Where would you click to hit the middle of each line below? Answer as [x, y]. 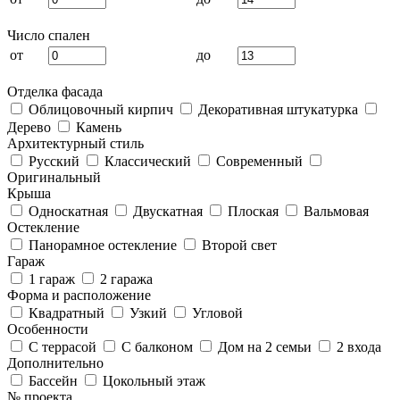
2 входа [357, 347]
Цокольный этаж [152, 381]
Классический [146, 161]
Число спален [49, 35]
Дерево [29, 127]
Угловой [216, 313]
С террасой [61, 347]
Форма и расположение [79, 295]
